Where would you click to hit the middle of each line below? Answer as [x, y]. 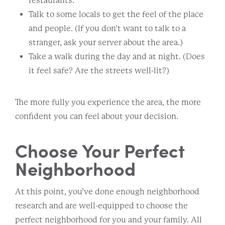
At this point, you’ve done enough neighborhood [107, 191]
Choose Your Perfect [100, 150]
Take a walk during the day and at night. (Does [117, 56]
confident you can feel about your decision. [97, 116]
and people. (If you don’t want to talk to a [107, 28]
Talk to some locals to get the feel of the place [116, 14]
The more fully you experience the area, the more [108, 102]
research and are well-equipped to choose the [101, 205]
